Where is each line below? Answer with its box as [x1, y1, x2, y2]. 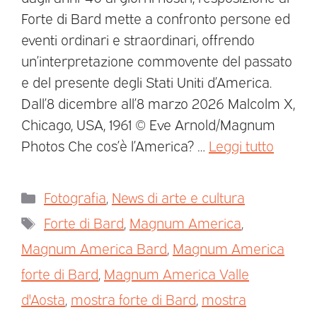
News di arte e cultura [112, 188, 245, 207]
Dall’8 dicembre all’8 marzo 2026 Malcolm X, [21, 93, 295, 113]
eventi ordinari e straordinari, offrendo [21, 30, 255, 49]
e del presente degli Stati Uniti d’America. [21, 72, 272, 91]
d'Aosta [21, 289, 65, 309]
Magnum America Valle [104, 264, 249, 283]
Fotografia [44, 188, 106, 207]
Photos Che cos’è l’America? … [21, 136, 209, 155]
